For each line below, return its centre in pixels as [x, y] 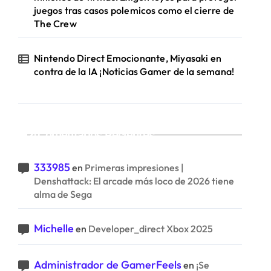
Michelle [54, 228]
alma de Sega [63, 194]
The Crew [55, 24]
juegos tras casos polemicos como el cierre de [134, 10]
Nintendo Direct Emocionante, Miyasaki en [128, 58]
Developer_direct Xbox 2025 [151, 229]
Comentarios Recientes [96, 135]
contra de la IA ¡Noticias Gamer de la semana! [134, 71]
